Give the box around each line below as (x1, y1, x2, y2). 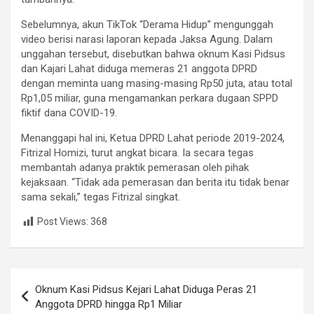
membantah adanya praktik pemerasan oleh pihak (21, 161, 249, 175)
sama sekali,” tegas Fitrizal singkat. (21, 191, 180, 204)
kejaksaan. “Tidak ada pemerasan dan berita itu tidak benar (21, 176, 289, 189)
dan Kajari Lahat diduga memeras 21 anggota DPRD (21, 62, 257, 76)
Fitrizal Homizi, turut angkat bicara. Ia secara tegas (21, 146, 254, 160)
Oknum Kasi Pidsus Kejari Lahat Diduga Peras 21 (35, 282, 257, 296)
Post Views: (37, 216, 88, 228)
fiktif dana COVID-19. (21, 107, 117, 120)
